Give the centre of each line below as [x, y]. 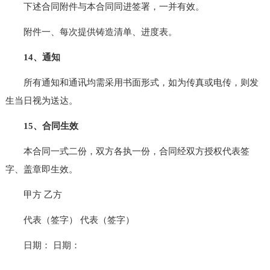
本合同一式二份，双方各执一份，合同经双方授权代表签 [127, 151]
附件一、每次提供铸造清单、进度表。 [91, 32]
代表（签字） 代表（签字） [70, 220]
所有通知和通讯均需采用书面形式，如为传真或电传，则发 [132, 82]
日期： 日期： [42, 245]
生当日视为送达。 [41, 100]
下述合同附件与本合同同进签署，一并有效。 [105, 6]
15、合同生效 [51, 126]
